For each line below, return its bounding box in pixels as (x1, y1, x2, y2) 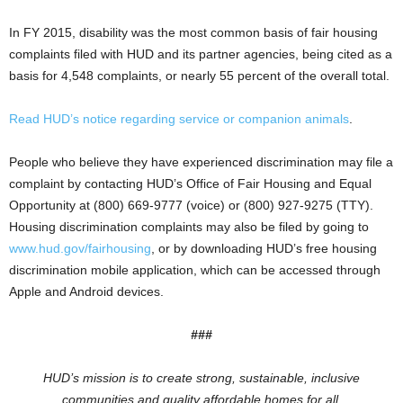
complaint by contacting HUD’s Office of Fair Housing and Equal (9, 176, 372, 191)
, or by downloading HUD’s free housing (151, 241, 377, 255)
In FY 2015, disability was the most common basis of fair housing (9, 25, 378, 40)
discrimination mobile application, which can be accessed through (9, 263, 381, 277)
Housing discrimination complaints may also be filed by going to (9, 219, 369, 234)
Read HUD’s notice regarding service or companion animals (9, 112, 349, 126)
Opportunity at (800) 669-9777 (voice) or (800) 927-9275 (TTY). (9, 198, 373, 212)
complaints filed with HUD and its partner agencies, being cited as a (9, 47, 392, 61)
